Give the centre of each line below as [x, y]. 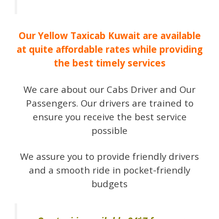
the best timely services [109, 63]
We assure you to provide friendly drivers [109, 156]
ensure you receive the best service [109, 116]
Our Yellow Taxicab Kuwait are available [109, 36]
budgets [109, 184]
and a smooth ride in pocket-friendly [109, 170]
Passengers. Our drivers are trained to [109, 103]
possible [109, 130]
